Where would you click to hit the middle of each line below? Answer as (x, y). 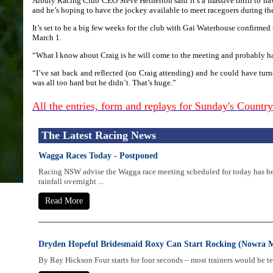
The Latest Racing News (98, 135)
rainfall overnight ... (71, 181)
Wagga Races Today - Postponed (98, 156)
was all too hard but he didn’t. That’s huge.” (104, 83)
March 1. (47, 37)
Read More (64, 201)
